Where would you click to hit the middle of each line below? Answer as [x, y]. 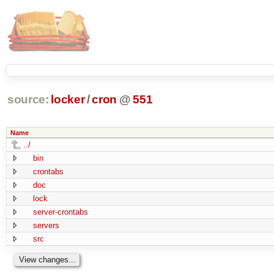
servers [46, 225]
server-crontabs [60, 212]
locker [68, 100]
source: [28, 100]
